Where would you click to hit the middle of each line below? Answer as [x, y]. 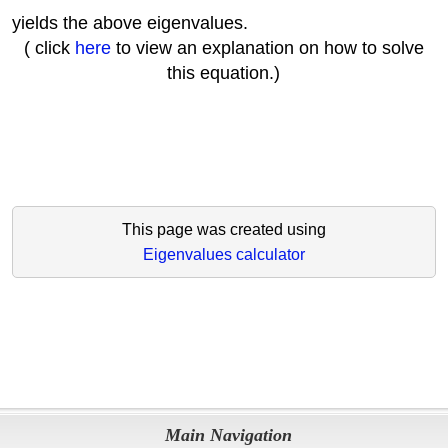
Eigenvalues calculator [223, 255]
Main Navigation [229, 435]
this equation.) [224, 73]
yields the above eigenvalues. [129, 23]
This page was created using [223, 230]
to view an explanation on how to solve [267, 48]
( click [49, 48]
